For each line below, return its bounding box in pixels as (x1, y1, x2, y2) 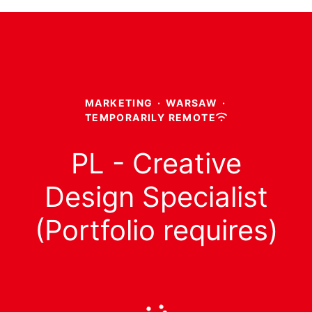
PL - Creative (70, 146, 242, 180)
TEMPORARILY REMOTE (84, 111, 217, 123)
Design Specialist (44, 179, 268, 214)
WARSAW (165, 96, 218, 109)
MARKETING (84, 96, 153, 109)
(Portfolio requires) (34, 212, 278, 247)
